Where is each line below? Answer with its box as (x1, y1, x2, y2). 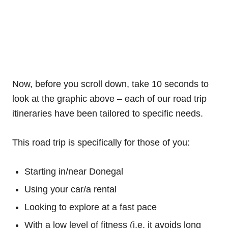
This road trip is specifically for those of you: (12, 137, 190, 148)
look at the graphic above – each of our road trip (12, 93, 207, 104)
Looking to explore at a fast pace (24, 202, 157, 212)
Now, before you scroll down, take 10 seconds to (12, 78, 209, 89)
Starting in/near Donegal (24, 166, 123, 177)
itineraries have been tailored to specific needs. (12, 108, 203, 119)
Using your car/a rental (24, 184, 117, 194)
